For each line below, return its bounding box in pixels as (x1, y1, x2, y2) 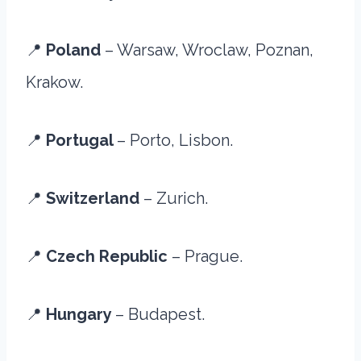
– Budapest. (115, 305, 205, 324)
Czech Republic (46, 247, 168, 266)
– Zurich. (143, 189, 208, 208)
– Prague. (168, 247, 243, 266)
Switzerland (46, 189, 143, 208)
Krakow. (26, 73, 83, 92)
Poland (46, 40, 105, 60)
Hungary (46, 305, 115, 324)
